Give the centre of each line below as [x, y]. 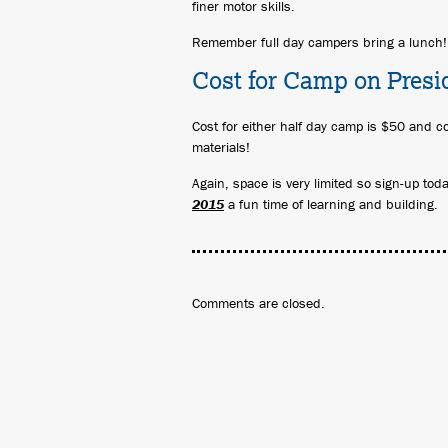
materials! [221, 147]
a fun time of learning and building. [331, 204]
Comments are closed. [258, 303]
